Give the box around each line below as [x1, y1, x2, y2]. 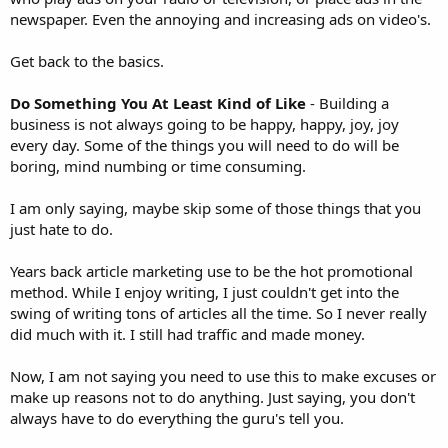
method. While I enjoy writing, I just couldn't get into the [10, 282, 399, 303]
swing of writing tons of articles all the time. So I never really [10, 303, 427, 324]
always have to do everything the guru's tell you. [10, 408, 344, 429]
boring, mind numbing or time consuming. [10, 156, 306, 177]
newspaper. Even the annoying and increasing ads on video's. [10, 9, 431, 30]
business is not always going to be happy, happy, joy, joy [10, 114, 399, 135]
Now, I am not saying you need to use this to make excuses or [10, 366, 436, 387]
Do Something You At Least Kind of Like [10, 93, 306, 114]
